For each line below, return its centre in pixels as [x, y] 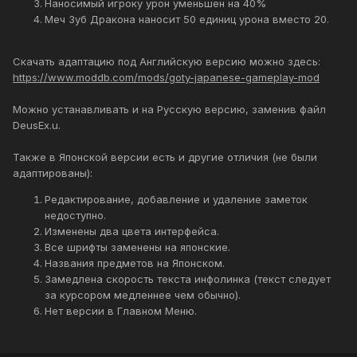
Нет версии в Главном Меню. [121, 311]
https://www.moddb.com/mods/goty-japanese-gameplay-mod [166, 78]
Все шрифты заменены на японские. [137, 247]
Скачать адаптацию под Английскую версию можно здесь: [167, 62]
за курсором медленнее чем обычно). [143, 295]
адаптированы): [53, 173]
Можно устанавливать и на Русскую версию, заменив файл [169, 110]
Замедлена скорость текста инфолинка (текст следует [188, 279]
